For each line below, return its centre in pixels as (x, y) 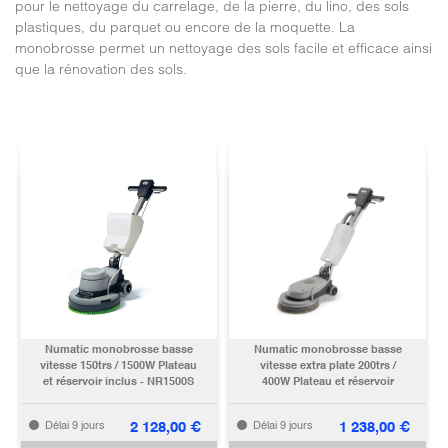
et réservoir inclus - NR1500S (119, 382)
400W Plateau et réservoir (327, 382)
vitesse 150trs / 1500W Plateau (119, 366)
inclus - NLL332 (327, 398)
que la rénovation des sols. (101, 69)
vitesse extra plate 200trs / (327, 366)
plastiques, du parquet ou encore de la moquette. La (185, 27)
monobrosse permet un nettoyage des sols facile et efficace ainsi (223, 48)
